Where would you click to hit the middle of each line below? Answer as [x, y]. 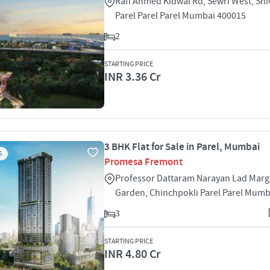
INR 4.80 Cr [132, 254]
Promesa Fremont [143, 162]
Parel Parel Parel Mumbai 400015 [181, 16]
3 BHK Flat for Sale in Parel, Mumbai [182, 147]
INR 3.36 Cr [132, 77]
